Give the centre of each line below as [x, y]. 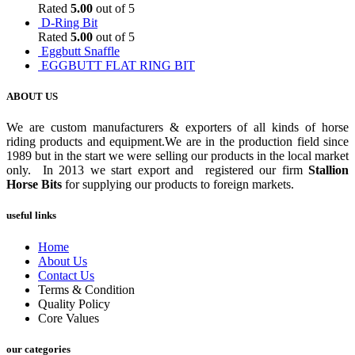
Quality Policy [74, 303]
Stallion [328, 170]
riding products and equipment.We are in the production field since [177, 142]
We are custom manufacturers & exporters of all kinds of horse [177, 128]
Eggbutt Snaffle [80, 51]
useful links [31, 216]
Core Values [69, 318]
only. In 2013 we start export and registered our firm [157, 170]
